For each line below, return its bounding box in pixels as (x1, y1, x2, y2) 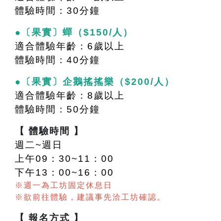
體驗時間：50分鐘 (15, 104, 100, 115)
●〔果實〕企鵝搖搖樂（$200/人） (15, 76, 175, 87)
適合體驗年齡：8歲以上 (15, 90, 125, 101)
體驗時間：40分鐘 (15, 55, 100, 66)
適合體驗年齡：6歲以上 (15, 41, 125, 52)
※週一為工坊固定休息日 (15, 181, 112, 190)
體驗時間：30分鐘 (15, 5, 100, 16)
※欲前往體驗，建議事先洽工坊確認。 (15, 193, 166, 202)
